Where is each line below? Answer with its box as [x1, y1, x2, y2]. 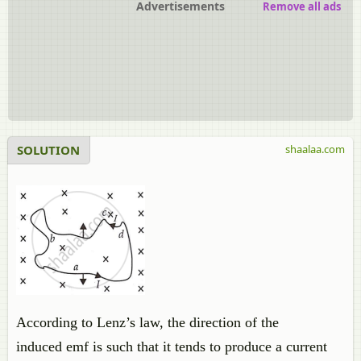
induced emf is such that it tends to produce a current [16, 338, 327, 355]
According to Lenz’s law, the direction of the [16, 314, 279, 330]
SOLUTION [17, 142, 80, 158]
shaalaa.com [285, 142, 345, 156]
